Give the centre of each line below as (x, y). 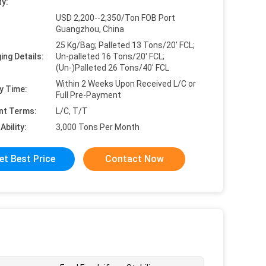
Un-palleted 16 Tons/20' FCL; (110, 56)
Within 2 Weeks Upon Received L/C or (126, 84)
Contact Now (134, 159)
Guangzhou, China (90, 29)
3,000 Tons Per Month (98, 127)
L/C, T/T (72, 111)
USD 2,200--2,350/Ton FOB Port (115, 18)
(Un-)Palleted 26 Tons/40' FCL (113, 68)
